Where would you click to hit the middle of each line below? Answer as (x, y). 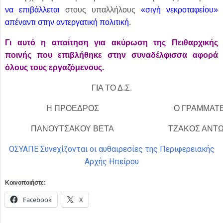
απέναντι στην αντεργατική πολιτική (67, 22)
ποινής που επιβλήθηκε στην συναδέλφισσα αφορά (111, 55)
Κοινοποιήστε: (25, 183)
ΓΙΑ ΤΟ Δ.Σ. (111, 88)
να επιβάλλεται (32, 10)
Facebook (37, 200)
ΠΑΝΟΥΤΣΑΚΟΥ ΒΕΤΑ (72, 129)
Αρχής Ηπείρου (111, 162)
